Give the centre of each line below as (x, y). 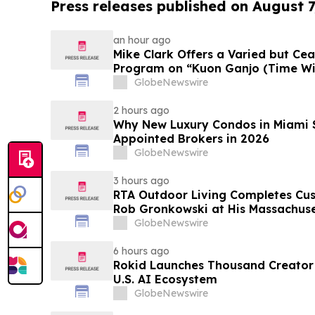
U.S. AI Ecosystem (165, 279)
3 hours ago (141, 181)
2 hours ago (141, 111)
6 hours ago (141, 251)
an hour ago (142, 40)
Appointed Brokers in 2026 (191, 139)
